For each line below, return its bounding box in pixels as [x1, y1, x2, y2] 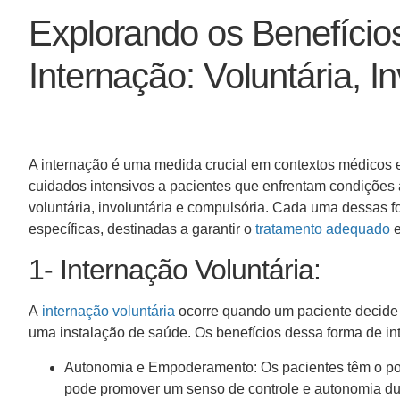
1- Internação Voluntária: [29, 254, 335, 287]
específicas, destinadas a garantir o [29, 221, 255, 237]
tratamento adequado [255, 221, 390, 237]
